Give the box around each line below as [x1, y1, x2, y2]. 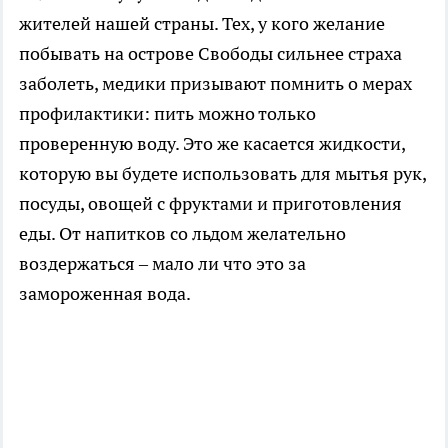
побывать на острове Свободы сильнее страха [19, 42, 402, 65]
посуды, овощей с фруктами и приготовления [19, 192, 402, 215]
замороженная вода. [19, 282, 191, 305]
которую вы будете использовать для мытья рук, [19, 162, 426, 185]
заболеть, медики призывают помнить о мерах [19, 72, 412, 95]
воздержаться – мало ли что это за [19, 252, 306, 275]
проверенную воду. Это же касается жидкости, [19, 132, 405, 155]
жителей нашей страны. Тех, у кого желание [19, 12, 385, 35]
